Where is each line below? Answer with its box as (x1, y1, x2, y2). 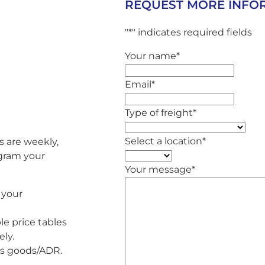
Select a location (124, 135, 202, 147)
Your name (124, 50, 176, 62)
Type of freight (124, 106, 193, 118)
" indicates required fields (131, 26, 252, 38)
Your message (124, 163, 192, 175)
